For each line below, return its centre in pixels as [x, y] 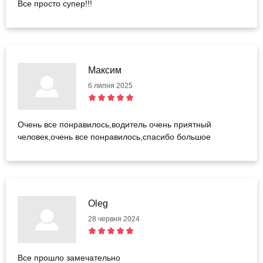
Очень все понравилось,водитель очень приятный [114, 125]
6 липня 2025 [110, 86]
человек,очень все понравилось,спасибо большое [114, 137]
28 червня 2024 [114, 219]
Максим [105, 70]
